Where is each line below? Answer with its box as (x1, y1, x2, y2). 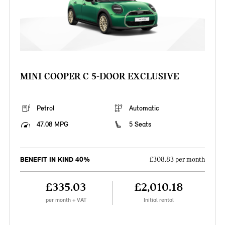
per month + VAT (45, 196, 86, 204)
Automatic (129, 104, 159, 113)
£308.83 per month (150, 156, 205, 164)
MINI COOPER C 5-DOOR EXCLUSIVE (20, 70, 179, 82)
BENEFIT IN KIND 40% (20, 155, 90, 164)
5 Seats (129, 120, 151, 129)
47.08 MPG (36, 120, 68, 129)
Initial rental (144, 196, 174, 204)
